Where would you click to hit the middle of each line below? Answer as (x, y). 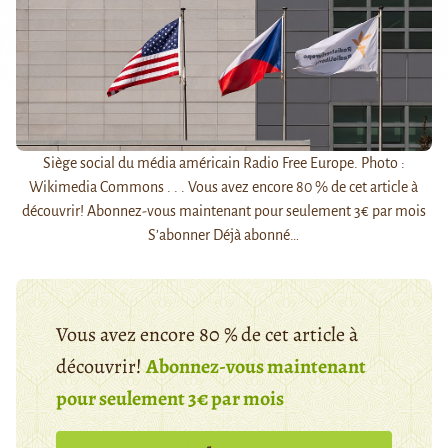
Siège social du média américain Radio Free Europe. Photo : (223, 162)
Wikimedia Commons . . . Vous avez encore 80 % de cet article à (224, 186)
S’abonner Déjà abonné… (224, 234)
